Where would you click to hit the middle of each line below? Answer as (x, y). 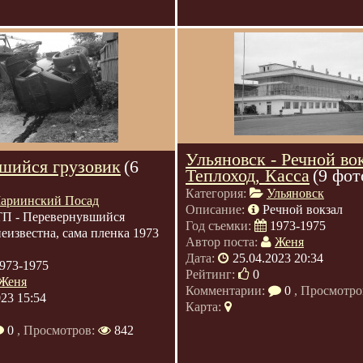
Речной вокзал (303, 209)
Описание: (217, 209)
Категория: (218, 193)
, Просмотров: (56, 330)
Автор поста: (223, 242)
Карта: (205, 307)
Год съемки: (220, 226)
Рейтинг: (212, 274)
